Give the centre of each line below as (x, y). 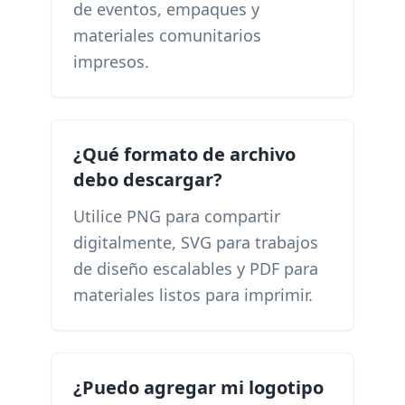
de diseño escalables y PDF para (196, 268)
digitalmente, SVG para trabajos (196, 242)
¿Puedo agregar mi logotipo (198, 387)
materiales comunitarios (167, 35)
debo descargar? (148, 179)
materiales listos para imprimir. (193, 295)
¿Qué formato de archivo (184, 154)
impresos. (111, 61)
